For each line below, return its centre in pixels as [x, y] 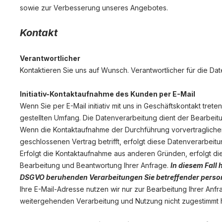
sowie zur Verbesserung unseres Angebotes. [95, 8]
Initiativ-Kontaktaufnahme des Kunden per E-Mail [108, 94]
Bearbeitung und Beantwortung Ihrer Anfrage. [95, 165]
